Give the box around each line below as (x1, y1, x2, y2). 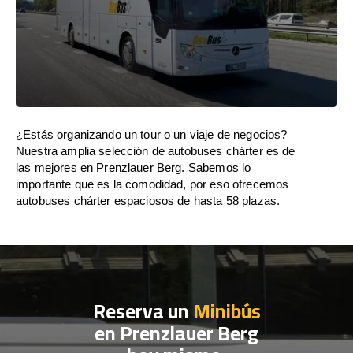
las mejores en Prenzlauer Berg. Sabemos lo (16, 161, 251, 174)
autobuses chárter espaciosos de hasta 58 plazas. (16, 194, 281, 207)
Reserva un (92, 292, 193, 329)
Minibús (192, 292, 261, 329)
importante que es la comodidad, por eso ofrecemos (16, 177, 289, 191)
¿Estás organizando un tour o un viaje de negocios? (16, 128, 288, 141)
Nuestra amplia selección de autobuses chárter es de (16, 144, 295, 158)
